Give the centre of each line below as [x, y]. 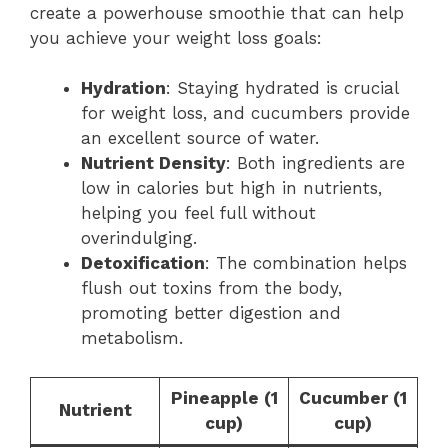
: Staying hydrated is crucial [282, 88]
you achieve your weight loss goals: [176, 37]
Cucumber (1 [353, 397]
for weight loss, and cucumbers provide [245, 113]
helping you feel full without [198, 213]
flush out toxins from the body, [211, 288]
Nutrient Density [153, 163]
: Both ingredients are [315, 163]
